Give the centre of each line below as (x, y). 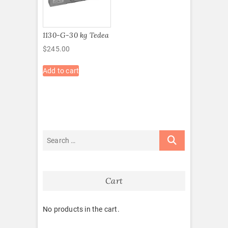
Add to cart (61, 70)
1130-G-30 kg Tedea (76, 35)
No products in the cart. (81, 209)
